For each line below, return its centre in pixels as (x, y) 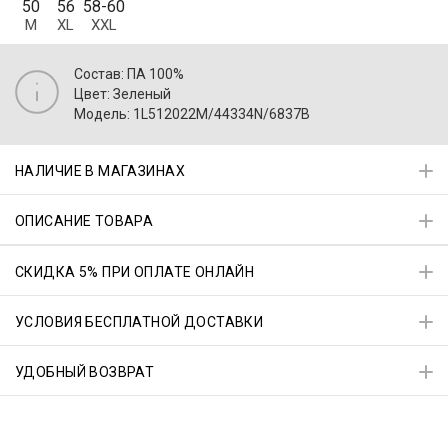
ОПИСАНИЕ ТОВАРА (84, 221)
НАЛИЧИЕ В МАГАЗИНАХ (100, 171)
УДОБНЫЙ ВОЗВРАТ (85, 372)
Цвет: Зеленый (122, 93)
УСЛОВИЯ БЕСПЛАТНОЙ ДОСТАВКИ (139, 322)
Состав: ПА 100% (129, 73)
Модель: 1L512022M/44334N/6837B (192, 113)
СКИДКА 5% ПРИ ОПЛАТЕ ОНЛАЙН (135, 272)
